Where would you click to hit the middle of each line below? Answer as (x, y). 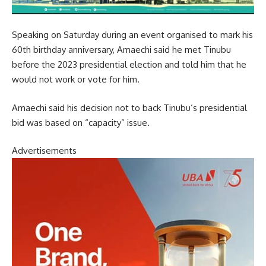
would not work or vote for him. (76, 80)
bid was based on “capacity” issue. (81, 122)
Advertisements (44, 151)
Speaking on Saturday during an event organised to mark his (132, 35)
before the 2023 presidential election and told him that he (129, 65)
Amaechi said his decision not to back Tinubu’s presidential (129, 107)
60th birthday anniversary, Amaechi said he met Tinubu (121, 50)
